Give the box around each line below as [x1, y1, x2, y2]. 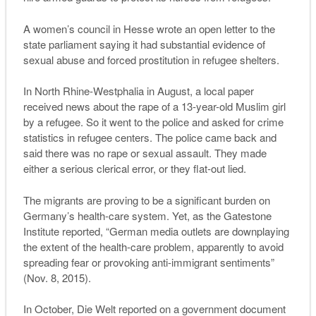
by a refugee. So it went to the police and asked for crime [23, 114, 284, 130]
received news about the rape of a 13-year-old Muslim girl [23, 99, 286, 114]
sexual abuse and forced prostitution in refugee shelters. [23, 51, 279, 67]
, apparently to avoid [190, 238, 284, 254]
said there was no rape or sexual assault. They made [23, 145, 267, 161]
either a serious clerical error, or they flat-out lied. [23, 161, 246, 176]
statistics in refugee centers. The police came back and [23, 130, 276, 145]
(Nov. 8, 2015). [23, 269, 91, 285]
